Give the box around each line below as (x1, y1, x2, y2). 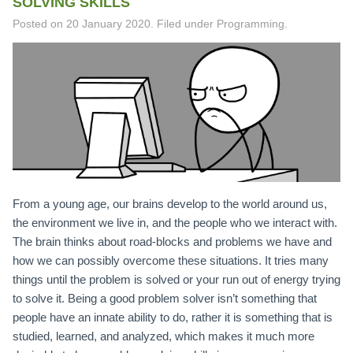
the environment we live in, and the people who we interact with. (13, 215, 337, 229)
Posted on (13, 18, 66, 31)
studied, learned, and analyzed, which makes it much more (13, 329, 314, 343)
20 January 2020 (66, 18, 150, 31)
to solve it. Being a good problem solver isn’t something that (13, 291, 317, 305)
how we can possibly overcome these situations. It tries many (13, 253, 329, 267)
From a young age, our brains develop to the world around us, (13, 196, 327, 210)
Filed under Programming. (157, 18, 288, 31)
